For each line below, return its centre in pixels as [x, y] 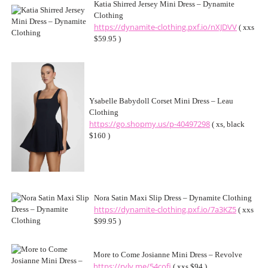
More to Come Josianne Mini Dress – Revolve [168, 255]
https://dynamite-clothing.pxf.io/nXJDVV [165, 27]
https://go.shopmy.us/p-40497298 [150, 124]
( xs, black [227, 124]
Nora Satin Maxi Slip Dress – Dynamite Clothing [173, 198]
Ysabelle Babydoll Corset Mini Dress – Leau [161, 101]
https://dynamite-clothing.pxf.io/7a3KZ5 [165, 210]
